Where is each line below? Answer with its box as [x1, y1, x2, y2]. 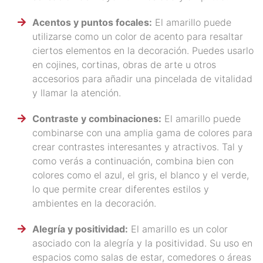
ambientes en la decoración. [32, 197, 156, 209]
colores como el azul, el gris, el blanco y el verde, [32, 168, 249, 181]
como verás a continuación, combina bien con [32, 154, 234, 167]
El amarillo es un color [128, 222, 228, 235]
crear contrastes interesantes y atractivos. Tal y [32, 140, 243, 153]
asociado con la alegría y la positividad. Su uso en [32, 237, 252, 249]
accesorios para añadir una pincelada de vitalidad [32, 72, 252, 85]
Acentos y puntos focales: [32, 16, 152, 28]
